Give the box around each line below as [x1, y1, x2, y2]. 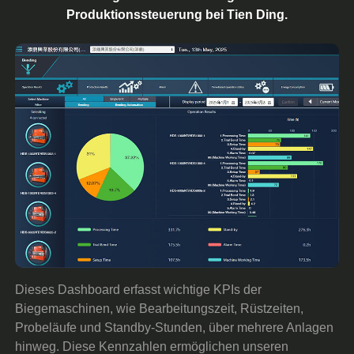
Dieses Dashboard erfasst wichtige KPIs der [15, 282, 262, 296]
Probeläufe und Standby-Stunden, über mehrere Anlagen [15, 320, 334, 334]
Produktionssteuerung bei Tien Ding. [66, 7, 288, 21]
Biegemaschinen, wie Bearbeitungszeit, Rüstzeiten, [15, 301, 304, 315]
